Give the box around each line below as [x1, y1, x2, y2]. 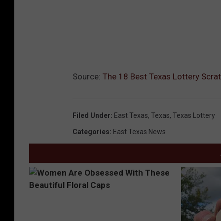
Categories [73, 127, 110, 136]
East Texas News [113, 127, 166, 136]
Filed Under [73, 111, 110, 119]
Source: [73, 71, 103, 81]
